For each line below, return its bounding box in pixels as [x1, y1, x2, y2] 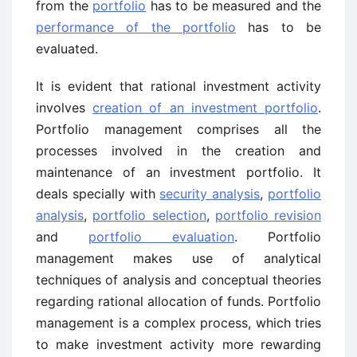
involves [36, 100, 93, 116]
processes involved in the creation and [36, 143, 321, 159]
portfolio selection [92, 207, 206, 223]
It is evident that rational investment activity [36, 78, 321, 94]
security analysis [159, 186, 261, 202]
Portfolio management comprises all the [36, 121, 321, 137]
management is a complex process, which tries [36, 315, 321, 331]
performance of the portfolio [36, 19, 236, 35]
